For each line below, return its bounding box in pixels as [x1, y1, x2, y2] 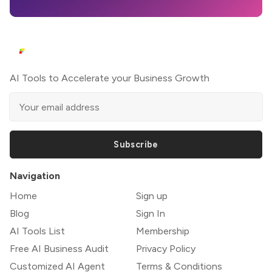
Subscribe [114, 139, 158, 151]
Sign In [136, 208, 165, 220]
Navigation [10, 170, 60, 182]
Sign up [136, 190, 168, 202]
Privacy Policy [136, 243, 195, 255]
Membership [136, 225, 189, 237]
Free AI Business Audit [10, 243, 109, 255]
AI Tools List [10, 225, 65, 237]
